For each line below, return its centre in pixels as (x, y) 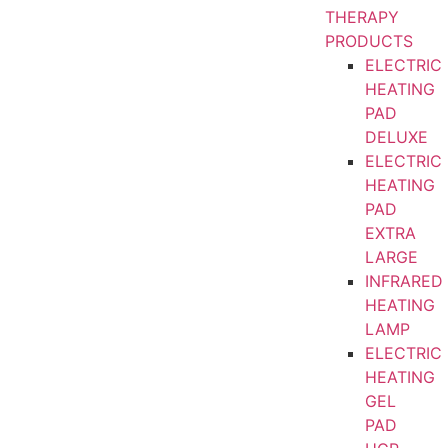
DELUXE (396, 137)
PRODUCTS (368, 41)
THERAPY (361, 17)
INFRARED (403, 281)
